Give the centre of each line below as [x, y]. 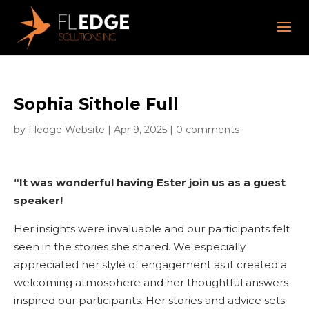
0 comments [208, 130]
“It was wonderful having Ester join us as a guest [150, 182]
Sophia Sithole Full [96, 104]
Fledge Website [67, 130]
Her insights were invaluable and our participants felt [152, 229]
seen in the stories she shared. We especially [130, 247]
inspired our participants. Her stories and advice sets [149, 300]
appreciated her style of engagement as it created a [150, 265]
